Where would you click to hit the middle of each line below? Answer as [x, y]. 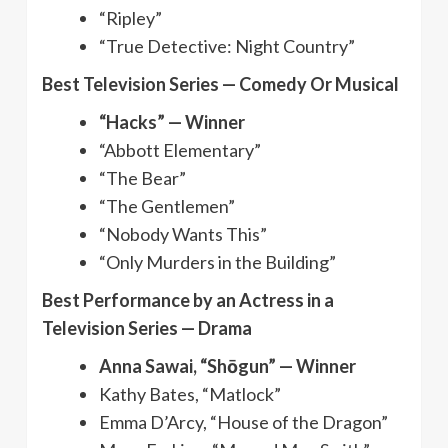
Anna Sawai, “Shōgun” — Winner [227, 365]
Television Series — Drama [147, 327]
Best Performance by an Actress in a [188, 299]
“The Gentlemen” [167, 205]
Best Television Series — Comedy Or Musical [220, 83]
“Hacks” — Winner [172, 121]
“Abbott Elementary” [180, 149]
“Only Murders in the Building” [217, 261]
